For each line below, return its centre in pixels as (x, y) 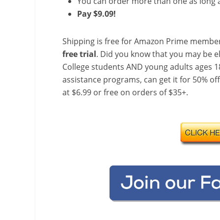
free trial (79, 54)
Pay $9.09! (97, 14)
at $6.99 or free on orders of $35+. (125, 93)
